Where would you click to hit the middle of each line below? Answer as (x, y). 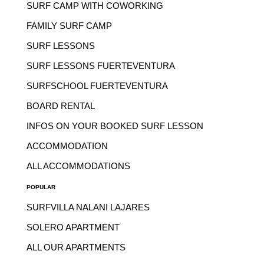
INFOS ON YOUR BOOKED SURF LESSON (115, 126)
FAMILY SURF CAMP (69, 26)
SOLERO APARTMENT (73, 227)
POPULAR (41, 187)
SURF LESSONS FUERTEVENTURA (100, 66)
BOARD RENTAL (60, 106)
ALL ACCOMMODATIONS (78, 166)
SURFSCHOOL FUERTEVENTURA (97, 86)
